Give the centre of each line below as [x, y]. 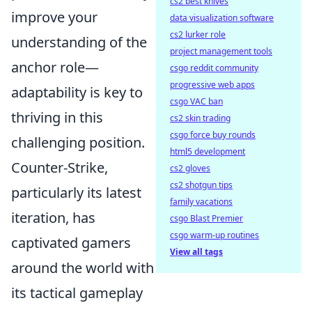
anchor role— [55, 67]
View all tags [196, 252]
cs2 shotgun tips [201, 185]
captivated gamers [71, 242]
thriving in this [57, 117]
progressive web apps [212, 85]
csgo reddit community [214, 68]
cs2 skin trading [200, 118]
